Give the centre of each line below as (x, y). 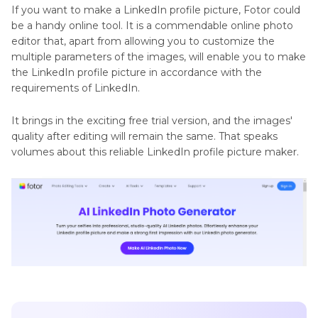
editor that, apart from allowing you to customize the (143, 41)
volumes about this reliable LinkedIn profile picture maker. (155, 152)
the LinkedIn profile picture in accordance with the (137, 72)
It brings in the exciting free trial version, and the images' (152, 120)
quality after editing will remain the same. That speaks (144, 136)
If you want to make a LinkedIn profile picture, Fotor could (156, 10)
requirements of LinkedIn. (76, 88)
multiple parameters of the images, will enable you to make (159, 56)
